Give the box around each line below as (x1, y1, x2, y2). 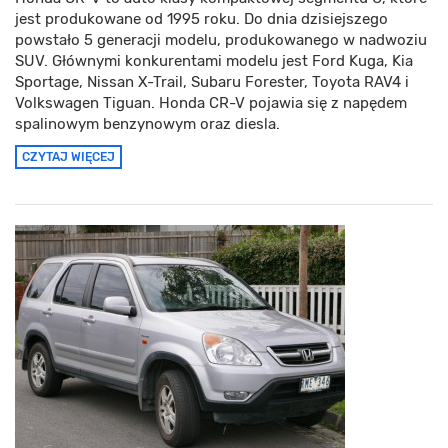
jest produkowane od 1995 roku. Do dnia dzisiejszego (15, 10, 388, 29)
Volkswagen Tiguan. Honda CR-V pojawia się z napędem (15, 94, 407, 113)
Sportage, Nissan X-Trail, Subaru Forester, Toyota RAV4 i (15, 73, 409, 92)
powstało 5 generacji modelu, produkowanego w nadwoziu (15, 31, 427, 50)
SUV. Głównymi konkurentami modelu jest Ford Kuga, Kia (15, 52, 413, 71)
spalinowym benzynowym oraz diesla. (15, 115, 280, 134)
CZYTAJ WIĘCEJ (22, 150, 115, 165)
